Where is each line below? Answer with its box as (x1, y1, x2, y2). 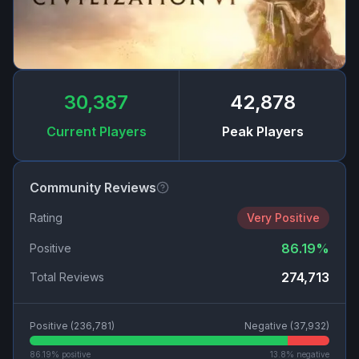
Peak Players (221, 123, 304, 140)
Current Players (46, 123, 147, 140)
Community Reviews (30, 179, 156, 196)
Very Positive (247, 211, 320, 225)
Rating (30, 211, 63, 225)
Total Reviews (30, 270, 104, 284)
